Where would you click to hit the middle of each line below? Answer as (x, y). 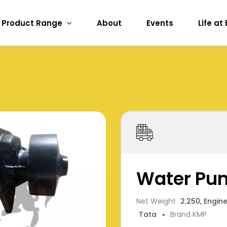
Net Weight (157, 201)
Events (160, 23)
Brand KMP (188, 214)
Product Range (33, 23)
